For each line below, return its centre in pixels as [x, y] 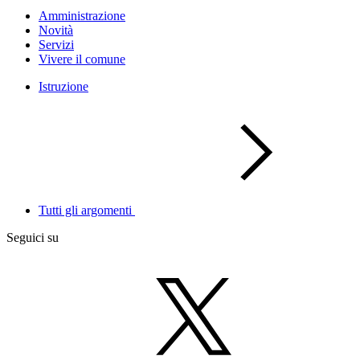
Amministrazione [82, 16]
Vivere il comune [82, 59]
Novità [56, 30]
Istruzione [63, 86]
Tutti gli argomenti [87, 210]
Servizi [56, 45]
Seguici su [33, 237]
